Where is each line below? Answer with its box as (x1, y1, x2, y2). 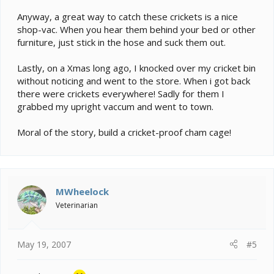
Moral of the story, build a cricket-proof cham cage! (17, 126, 231, 139)
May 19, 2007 (17, 238, 71, 250)
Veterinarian (56, 200, 98, 211)
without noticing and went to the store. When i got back (17, 75, 250, 87)
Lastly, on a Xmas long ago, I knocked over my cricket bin (17, 62, 256, 75)
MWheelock (56, 185, 109, 198)
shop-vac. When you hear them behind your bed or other (17, 23, 256, 36)
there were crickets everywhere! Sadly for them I (17, 87, 224, 100)
